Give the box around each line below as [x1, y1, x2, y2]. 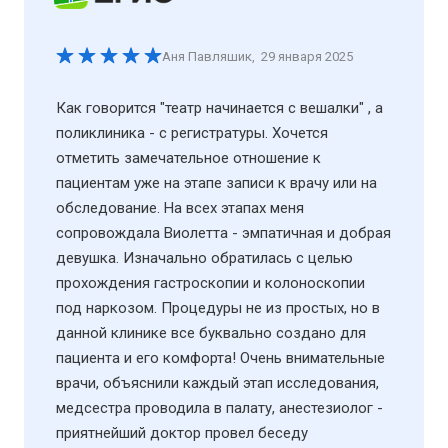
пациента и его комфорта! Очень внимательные [56, 348, 385, 367]
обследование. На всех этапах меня [56, 198, 304, 217]
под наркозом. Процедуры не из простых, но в [56, 298, 380, 317]
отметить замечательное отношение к [56, 148, 321, 167]
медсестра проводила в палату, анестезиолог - [56, 398, 383, 417]
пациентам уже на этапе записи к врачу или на [56, 173, 377, 192]
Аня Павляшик [162, 48, 252, 64]
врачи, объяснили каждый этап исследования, [56, 373, 379, 392]
